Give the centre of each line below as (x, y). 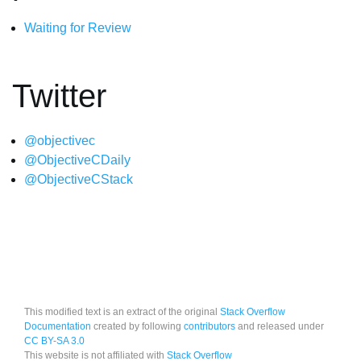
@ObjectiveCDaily (77, 160)
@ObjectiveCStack (79, 179)
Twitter (59, 96)
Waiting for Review (78, 28)
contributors (210, 326)
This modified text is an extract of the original (122, 312)
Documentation (58, 326)
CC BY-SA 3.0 (54, 341)
